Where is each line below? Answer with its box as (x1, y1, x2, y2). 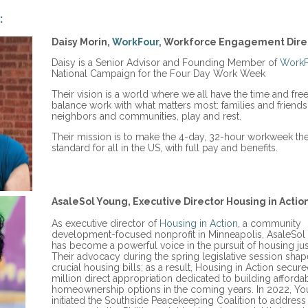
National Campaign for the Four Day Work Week (52, 68, 265, 79)
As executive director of (52, 218, 159, 229)
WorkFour (112, 36, 159, 47)
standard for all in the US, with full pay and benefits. (52, 142, 278, 153)
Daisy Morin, (52, 36, 112, 47)
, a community (238, 218, 301, 229)
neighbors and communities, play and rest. (52, 111, 241, 122)
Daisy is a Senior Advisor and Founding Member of (52, 57, 280, 68)
